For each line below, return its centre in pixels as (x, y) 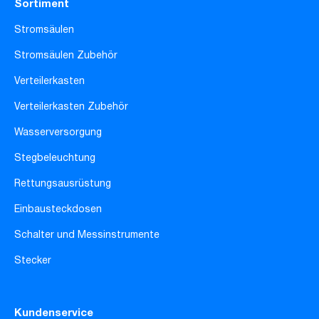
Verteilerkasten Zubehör (71, 107)
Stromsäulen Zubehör (66, 56)
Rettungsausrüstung (63, 184)
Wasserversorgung (58, 133)
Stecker (33, 261)
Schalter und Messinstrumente (87, 235)
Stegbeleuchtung (55, 158)
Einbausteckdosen (58, 210)
